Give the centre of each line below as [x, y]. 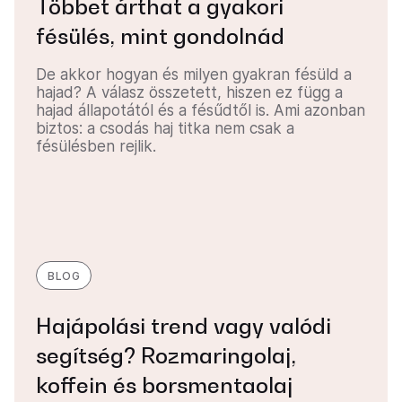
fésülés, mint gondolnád [160, 37]
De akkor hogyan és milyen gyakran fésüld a [194, 75]
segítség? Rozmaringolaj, [166, 356]
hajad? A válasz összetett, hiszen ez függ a [189, 93]
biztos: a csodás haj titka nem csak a [165, 129]
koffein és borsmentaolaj [164, 386]
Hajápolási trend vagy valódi [184, 327]
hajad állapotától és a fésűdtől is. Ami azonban [201, 111]
